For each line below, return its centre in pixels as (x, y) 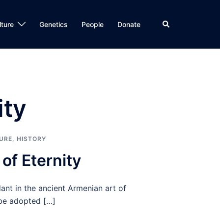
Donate (129, 24)
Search (173, 23)
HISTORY (31, 139)
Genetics (54, 24)
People (93, 24)
